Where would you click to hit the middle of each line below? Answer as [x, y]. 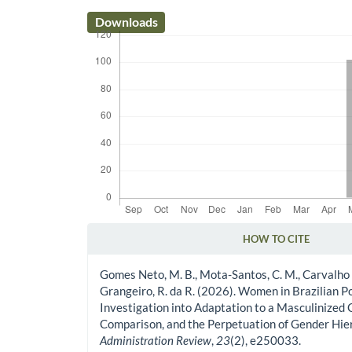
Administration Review [156, 341]
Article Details [135, 252]
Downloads [126, 22]
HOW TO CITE [277, 239]
